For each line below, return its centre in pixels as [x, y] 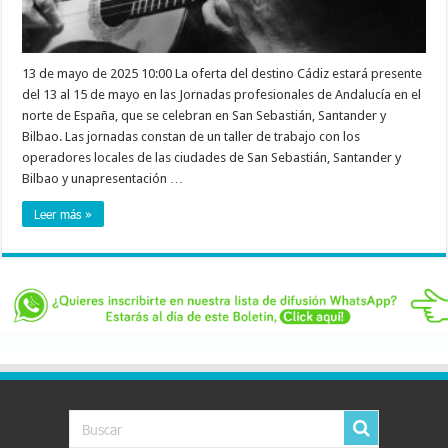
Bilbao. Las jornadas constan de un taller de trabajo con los [191, 137]
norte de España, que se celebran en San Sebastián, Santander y [204, 116]
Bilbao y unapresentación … [103, 179]
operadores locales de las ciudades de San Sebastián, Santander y [212, 158]
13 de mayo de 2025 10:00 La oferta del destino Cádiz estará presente [222, 74]
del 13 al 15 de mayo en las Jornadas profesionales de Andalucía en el [222, 95]
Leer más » [63, 214]
